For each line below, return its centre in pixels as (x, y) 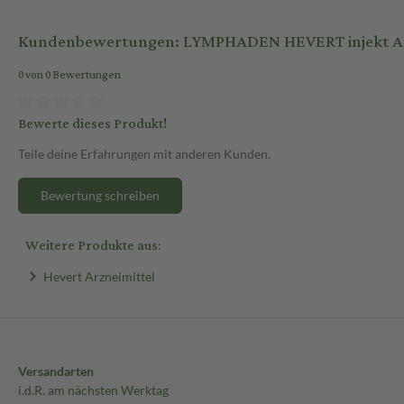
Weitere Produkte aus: (93, 245)
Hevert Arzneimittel (99, 276)
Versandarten (56, 372)
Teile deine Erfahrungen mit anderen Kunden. (144, 153)
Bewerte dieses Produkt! (92, 124)
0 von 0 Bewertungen (69, 76)
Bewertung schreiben (100, 195)
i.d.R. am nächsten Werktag (93, 390)
